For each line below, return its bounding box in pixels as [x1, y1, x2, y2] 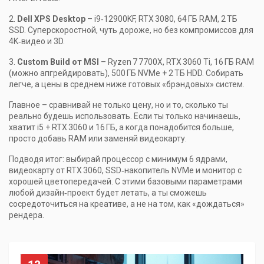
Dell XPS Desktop [17, 14, 85, 24]
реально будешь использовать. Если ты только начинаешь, [9, 111, 240, 121]
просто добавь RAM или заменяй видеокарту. [9, 134, 187, 143]
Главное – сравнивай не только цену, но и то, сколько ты [9, 100, 228, 110]
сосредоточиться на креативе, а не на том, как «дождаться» [9, 199, 245, 209]
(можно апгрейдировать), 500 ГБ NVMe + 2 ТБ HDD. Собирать [9, 68, 243, 78]
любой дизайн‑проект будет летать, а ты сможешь [9, 188, 207, 197]
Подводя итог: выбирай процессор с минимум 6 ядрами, [9, 154, 227, 164]
